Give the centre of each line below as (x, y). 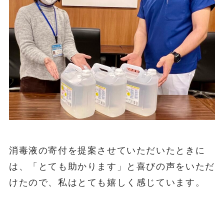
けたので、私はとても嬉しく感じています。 (107, 183)
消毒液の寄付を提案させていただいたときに (107, 151)
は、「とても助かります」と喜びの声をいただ (112, 167)
